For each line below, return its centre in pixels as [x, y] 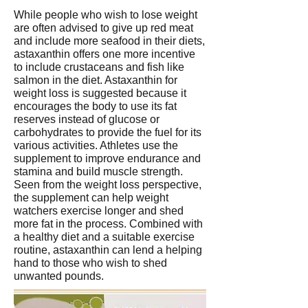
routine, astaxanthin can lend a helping [108, 250]
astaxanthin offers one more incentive [104, 54]
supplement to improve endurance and [107, 158]
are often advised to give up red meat [103, 28]
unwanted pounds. [59, 276]
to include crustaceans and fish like [99, 67]
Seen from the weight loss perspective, [108, 185]
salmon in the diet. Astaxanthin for [96, 80]
